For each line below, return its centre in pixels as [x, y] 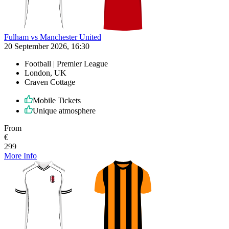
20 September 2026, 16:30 [47, 46]
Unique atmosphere [64, 110]
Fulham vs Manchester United [53, 37]
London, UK [45, 73]
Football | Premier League [66, 63]
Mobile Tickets [57, 100]
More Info [20, 155]
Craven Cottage [50, 82]
